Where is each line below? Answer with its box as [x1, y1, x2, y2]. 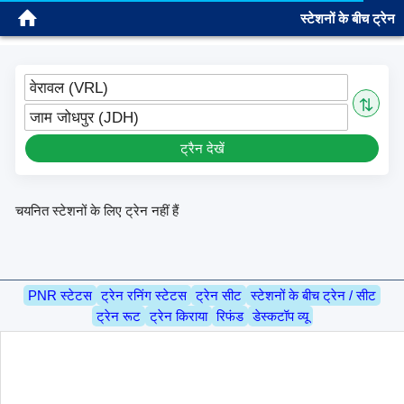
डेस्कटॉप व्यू [252, 308, 308, 324]
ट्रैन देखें [179, 141, 225, 157]
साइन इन [348, 10, 392, 26]
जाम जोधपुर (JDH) [30, 109, 140, 126]
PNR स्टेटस [28, 287, 92, 303]
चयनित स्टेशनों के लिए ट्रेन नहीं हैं [15, 203, 179, 219]
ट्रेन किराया [149, 308, 207, 324]
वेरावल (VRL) [30, 79, 109, 96]
